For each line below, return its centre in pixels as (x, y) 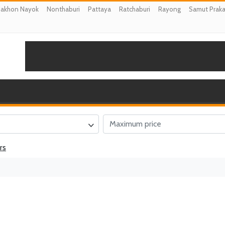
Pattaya (99, 9)
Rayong (170, 9)
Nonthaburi (63, 9)
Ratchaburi (135, 9)
